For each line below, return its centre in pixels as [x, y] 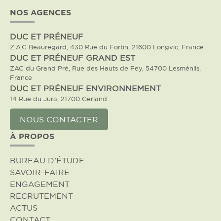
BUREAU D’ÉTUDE [47, 160]
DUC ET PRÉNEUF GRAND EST [73, 58]
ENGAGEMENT [40, 184]
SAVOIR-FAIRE [40, 172]
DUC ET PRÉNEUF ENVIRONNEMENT [85, 88]
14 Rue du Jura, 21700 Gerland [58, 99]
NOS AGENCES [40, 12]
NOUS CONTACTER [59, 119]
